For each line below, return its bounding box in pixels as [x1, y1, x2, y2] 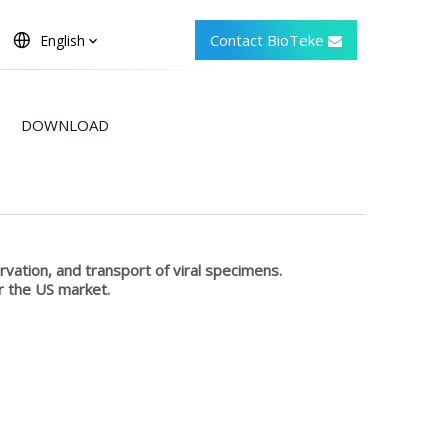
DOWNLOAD [21, 115, 109, 135]
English [40, 31, 85, 50]
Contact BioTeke [210, 30, 328, 50]
